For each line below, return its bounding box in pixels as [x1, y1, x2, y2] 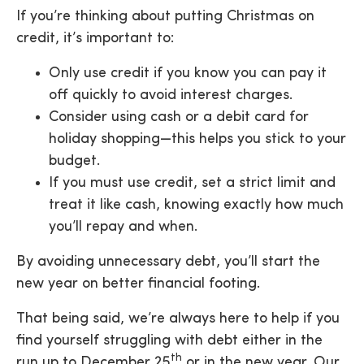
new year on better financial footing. [16, 276, 260, 292]
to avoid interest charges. [118, 88, 292, 103]
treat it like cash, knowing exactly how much [49, 197, 344, 213]
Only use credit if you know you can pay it [49, 66, 327, 81]
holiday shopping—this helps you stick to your [49, 132, 346, 147]
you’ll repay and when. [49, 219, 197, 235]
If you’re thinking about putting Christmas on [16, 9, 314, 24]
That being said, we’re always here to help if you [16, 311, 340, 327]
